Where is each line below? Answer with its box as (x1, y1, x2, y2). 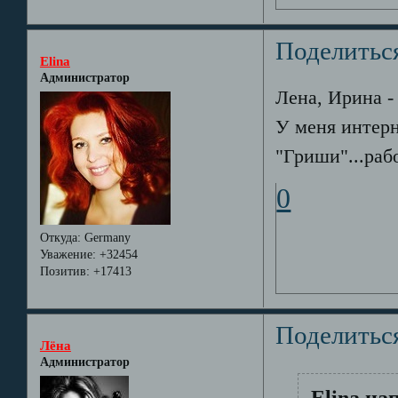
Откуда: (39, 230, 81, 244)
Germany (80, 230, 131, 244)
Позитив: (39, 264, 90, 278)
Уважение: (39, 247, 96, 261)
